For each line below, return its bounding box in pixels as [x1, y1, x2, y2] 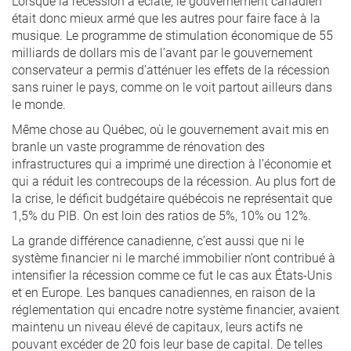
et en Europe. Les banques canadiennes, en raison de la [12, 284, 316, 300]
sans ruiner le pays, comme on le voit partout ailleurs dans [12, 78, 332, 95]
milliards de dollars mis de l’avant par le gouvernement [12, 44, 313, 60]
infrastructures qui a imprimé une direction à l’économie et [12, 155, 331, 172]
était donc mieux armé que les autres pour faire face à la [12, 9, 320, 26]
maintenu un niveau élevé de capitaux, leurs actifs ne [12, 318, 302, 335]
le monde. [12, 96, 66, 112]
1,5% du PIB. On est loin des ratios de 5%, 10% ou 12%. [12, 207, 311, 223]
